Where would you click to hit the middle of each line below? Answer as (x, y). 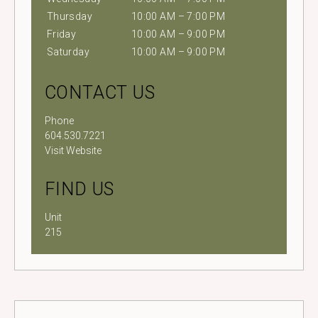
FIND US (79, 190)
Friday (61, 34)
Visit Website (73, 151)
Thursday (70, 17)
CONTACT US (100, 92)
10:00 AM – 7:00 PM (178, 17)
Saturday (68, 52)
